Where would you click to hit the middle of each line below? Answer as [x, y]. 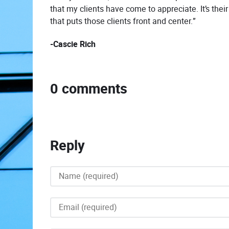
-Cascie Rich [73, 44]
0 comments [89, 89]
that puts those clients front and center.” [123, 21]
